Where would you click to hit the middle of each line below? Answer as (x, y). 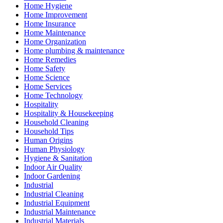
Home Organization (55, 41)
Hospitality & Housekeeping (69, 113)
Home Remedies (50, 59)
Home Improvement (56, 14)
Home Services (48, 86)
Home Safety (45, 68)
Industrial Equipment (57, 203)
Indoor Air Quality (53, 167)
